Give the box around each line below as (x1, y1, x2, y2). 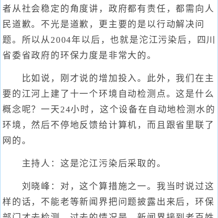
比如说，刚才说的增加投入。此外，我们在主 (2, 73, 215, 83)
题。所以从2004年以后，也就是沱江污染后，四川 (2, 35, 217, 45)
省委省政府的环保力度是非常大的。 (2, 51, 157, 60)
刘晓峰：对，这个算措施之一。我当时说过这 (2, 182, 215, 191)
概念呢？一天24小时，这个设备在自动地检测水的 (2, 105, 216, 114)
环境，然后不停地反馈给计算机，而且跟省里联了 (2, 120, 215, 130)
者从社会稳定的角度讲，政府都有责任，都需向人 (2, 4, 215, 14)
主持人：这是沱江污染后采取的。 (2, 159, 166, 168)
